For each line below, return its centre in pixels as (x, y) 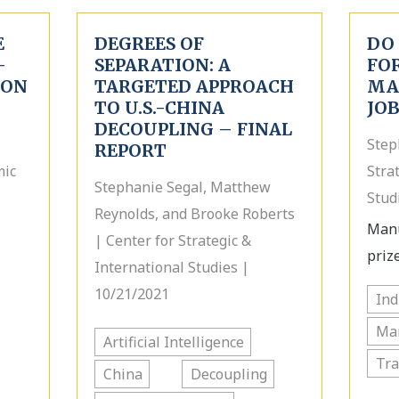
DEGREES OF (149, 44)
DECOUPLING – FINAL (193, 129)
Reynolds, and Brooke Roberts (194, 214)
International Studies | (171, 267)
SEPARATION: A (162, 65)
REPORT (130, 151)
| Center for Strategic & (172, 240)
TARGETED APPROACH (194, 86)
